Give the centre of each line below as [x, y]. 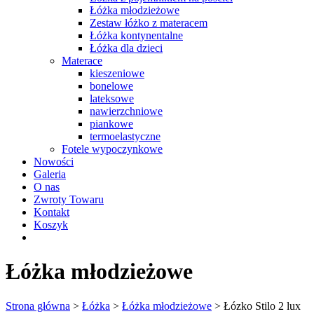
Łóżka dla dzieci [126, 48]
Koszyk [51, 224]
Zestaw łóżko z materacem [149, 22]
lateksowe [112, 98]
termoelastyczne [125, 136]
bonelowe [111, 86]
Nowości [54, 161]
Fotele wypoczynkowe [112, 149]
